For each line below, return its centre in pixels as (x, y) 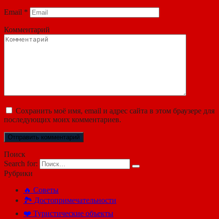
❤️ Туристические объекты (68, 213)
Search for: (21, 163)
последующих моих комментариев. (63, 119)
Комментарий (27, 29)
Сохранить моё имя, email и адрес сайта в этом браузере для (115, 110)
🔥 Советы (41, 190)
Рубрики (18, 173)
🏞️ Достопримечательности (70, 200)
